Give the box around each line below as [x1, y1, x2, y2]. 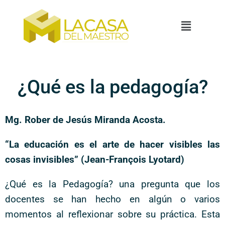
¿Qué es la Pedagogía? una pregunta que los [5, 178, 220, 190]
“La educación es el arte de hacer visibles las [5, 139, 220, 150]
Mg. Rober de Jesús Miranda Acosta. [5, 114, 166, 126]
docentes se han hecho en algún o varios [5, 193, 220, 205]
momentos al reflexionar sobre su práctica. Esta [5, 208, 220, 220]
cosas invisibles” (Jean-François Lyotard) [5, 154, 184, 165]
